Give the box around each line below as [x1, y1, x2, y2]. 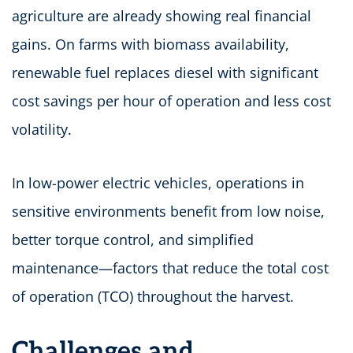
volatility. [12, 119, 72, 139]
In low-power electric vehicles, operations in [12, 173, 304, 192]
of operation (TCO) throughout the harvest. [12, 286, 294, 306]
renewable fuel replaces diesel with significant [12, 62, 318, 82]
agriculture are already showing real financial [12, 6, 311, 25]
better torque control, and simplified [12, 229, 254, 249]
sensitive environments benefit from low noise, [12, 201, 325, 221]
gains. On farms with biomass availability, [12, 34, 289, 54]
